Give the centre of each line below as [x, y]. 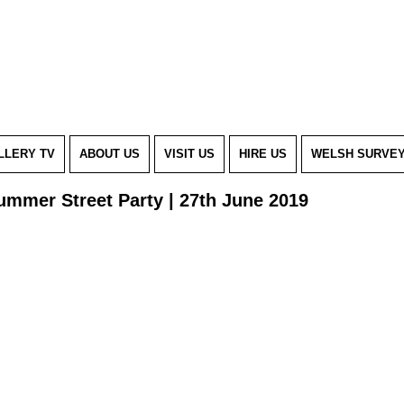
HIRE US [263, 154]
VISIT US [189, 154]
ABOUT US [110, 154]
